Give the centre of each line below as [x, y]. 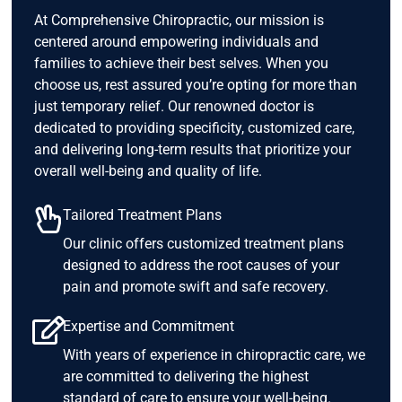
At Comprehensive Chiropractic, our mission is [179, 20]
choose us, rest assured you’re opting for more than [196, 84]
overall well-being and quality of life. [149, 170]
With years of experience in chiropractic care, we [214, 355]
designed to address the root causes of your [201, 266]
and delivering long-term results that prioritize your [193, 149]
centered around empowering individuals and [177, 41]
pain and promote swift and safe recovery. [196, 287]
